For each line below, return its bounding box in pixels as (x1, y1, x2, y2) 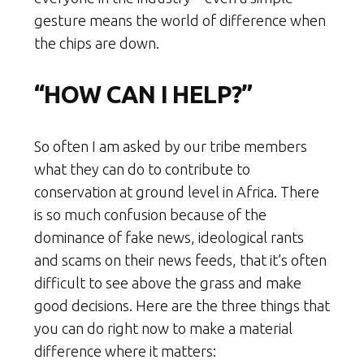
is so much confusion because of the (34, 206, 266, 223)
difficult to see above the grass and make (34, 275, 301, 292)
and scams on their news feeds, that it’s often (34, 252, 327, 269)
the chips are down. (34, 35, 159, 52)
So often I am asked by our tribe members (34, 138, 307, 155)
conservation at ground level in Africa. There (34, 184, 319, 201)
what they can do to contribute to (34, 161, 250, 178)
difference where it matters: (34, 343, 216, 360)
